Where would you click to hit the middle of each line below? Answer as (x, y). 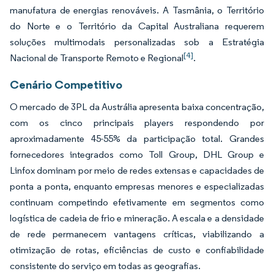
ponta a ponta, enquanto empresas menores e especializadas (137, 187)
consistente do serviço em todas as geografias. (105, 266)
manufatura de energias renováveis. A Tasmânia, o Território (137, 10)
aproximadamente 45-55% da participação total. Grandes (137, 139)
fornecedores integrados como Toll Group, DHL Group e (137, 155)
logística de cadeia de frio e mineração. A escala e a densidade (137, 218)
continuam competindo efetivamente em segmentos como (137, 202)
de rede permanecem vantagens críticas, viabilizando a (137, 234)
